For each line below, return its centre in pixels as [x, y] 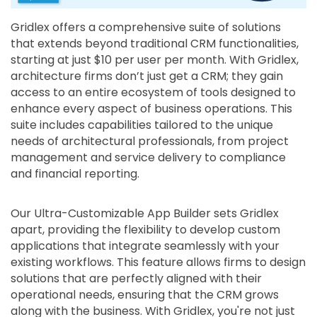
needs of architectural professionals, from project [150, 141]
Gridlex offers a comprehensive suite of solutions [146, 27]
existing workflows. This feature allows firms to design [158, 262]
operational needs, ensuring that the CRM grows [145, 294]
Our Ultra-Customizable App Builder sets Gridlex [145, 213]
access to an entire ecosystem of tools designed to [153, 92]
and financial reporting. [75, 173]
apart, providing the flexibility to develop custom [145, 229]
